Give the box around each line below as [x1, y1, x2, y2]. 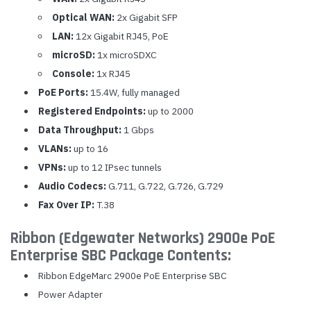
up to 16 [71, 142, 108, 155]
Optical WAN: [51, 11, 115, 24]
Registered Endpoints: [37, 105, 146, 117]
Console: [51, 67, 94, 80]
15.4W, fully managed [87, 86, 180, 99]
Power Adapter [37, 288, 103, 301]
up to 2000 [145, 105, 194, 117]
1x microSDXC [94, 49, 157, 61]
